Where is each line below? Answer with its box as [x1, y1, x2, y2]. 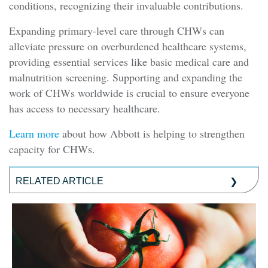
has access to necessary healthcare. [9, 101, 160, 116]
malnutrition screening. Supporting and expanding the [9, 70, 242, 85]
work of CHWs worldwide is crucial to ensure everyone [9, 86, 249, 100]
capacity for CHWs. [9, 142, 95, 157]
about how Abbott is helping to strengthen [59, 126, 245, 141]
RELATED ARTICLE [16, 176, 103, 187]
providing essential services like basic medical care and [9, 54, 249, 69]
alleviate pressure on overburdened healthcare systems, [9, 39, 246, 54]
